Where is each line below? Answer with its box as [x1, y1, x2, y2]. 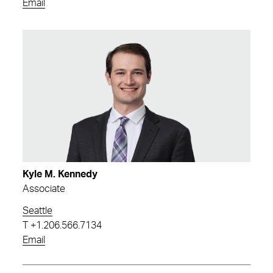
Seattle [23, 205, 52, 216]
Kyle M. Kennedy [23, 169, 97, 179]
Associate [23, 183, 65, 194]
